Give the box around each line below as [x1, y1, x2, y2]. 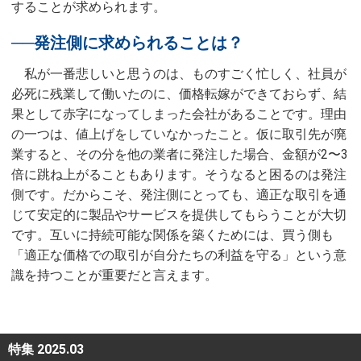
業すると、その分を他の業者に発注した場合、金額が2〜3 [11, 146, 348, 162]
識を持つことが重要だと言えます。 [11, 267, 218, 283]
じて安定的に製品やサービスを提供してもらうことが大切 [11, 206, 346, 222]
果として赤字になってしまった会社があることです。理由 [11, 106, 346, 122]
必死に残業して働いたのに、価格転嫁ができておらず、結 [11, 85, 346, 102]
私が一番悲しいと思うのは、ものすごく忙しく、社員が [24, 65, 346, 81]
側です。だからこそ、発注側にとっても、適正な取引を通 [11, 186, 346, 202]
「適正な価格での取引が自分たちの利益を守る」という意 [11, 247, 346, 263]
